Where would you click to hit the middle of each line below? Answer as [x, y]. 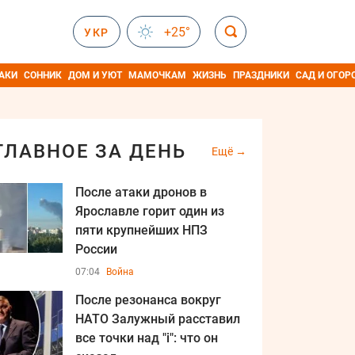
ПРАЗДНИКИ [261, 75]
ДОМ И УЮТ [95, 75]
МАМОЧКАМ [157, 75]
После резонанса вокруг [148, 300]
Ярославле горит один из [150, 211]
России [96, 249]
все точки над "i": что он [147, 338]
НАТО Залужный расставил [158, 319]
